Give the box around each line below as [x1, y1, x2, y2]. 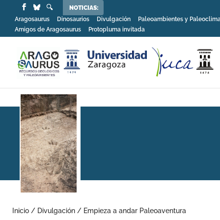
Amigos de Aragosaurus [15, 26, 81, 33]
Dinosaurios [57, 15, 89, 23]
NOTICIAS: [69, 4, 99, 11]
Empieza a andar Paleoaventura [83, 207, 186, 215]
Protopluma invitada [88, 26, 145, 33]
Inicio [12, 207, 29, 215]
